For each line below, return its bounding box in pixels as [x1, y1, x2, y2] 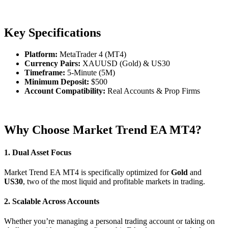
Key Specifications [4, 26, 101, 40]
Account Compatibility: [24, 87, 107, 96]
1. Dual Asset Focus [4, 148, 71, 157]
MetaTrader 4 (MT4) [60, 50, 126, 59]
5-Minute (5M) [67, 68, 115, 77]
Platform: [24, 50, 60, 59]
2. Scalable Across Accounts [4, 197, 99, 206]
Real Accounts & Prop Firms [107, 87, 200, 96]
